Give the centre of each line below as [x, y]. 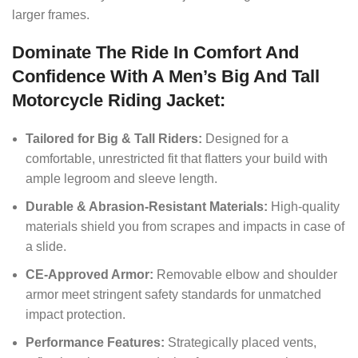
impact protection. [76, 315]
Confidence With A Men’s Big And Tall [166, 77]
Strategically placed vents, [241, 343]
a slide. [46, 247]
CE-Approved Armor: [90, 275]
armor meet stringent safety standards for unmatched [174, 295]
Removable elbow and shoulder [246, 275]
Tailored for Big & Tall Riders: [114, 139]
